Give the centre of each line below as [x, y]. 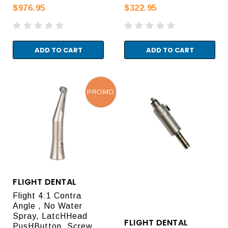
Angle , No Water [48, 206]
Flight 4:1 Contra [47, 195]
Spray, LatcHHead [50, 216]
